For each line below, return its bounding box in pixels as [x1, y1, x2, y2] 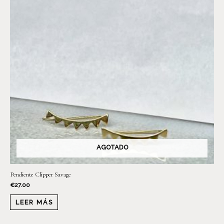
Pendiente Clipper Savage [10, 170, 71, 178]
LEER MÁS [15, 198, 53, 206]
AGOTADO [96, 143, 128, 151]
